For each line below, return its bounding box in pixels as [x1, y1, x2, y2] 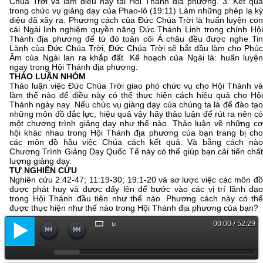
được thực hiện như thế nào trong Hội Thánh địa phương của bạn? [9, 203, 258, 213]
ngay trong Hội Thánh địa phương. [9, 62, 138, 72]
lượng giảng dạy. [9, 156, 72, 166]
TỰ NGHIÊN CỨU [9, 166, 77, 175]
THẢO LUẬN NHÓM [9, 72, 86, 81]
